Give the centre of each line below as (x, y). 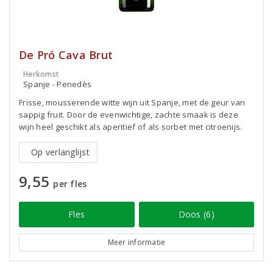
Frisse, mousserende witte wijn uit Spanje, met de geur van (132, 102)
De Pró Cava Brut (66, 55)
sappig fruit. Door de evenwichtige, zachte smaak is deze (129, 115)
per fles (70, 184)
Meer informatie (136, 242)
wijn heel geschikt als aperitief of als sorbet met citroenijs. (131, 127)
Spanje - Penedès (58, 84)
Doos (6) (196, 214)
